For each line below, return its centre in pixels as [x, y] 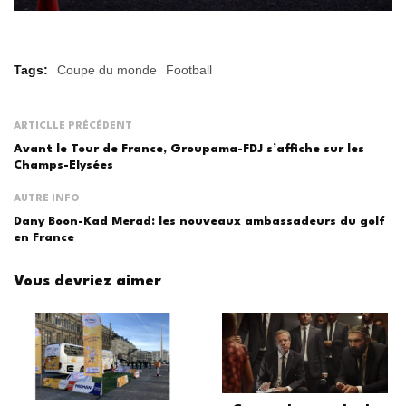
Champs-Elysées [63, 166]
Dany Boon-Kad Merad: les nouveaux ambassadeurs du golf [199, 222]
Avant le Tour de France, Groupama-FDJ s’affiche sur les [189, 150]
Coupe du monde [107, 70]
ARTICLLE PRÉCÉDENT [73, 127]
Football [189, 70]
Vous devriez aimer [87, 282]
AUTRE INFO [47, 199]
